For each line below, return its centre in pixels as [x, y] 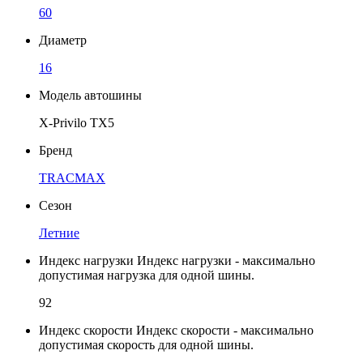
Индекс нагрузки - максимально [226, 260]
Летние [59, 233]
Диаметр [63, 40]
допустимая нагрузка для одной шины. [147, 275]
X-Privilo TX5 [77, 122]
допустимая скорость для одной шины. [146, 344]
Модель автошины [90, 95]
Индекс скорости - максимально [225, 330]
